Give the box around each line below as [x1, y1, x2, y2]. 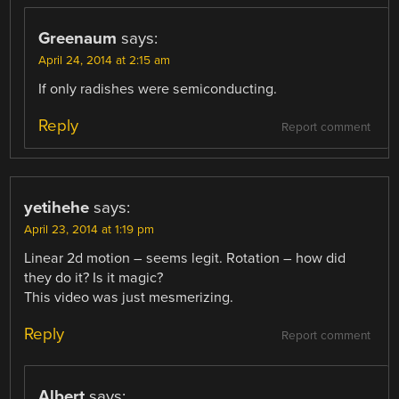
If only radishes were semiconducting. [38, 79, 278, 98]
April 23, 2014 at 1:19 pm [24, 223, 155, 238]
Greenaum [38, 28, 118, 48]
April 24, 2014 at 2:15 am [38, 53, 171, 68]
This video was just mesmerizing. [24, 289, 234, 307]
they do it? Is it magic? [24, 269, 164, 288]
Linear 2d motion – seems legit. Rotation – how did [24, 249, 346, 268]
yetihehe [24, 198, 90, 218]
